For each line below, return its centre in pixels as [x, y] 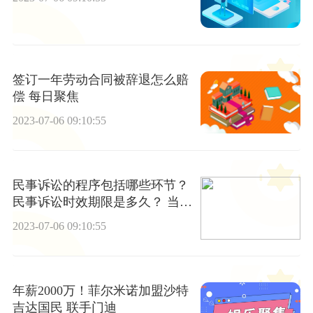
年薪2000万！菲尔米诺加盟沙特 [100, 291]
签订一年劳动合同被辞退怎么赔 [100, 79]
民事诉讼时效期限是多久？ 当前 [102, 202]
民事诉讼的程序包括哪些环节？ [100, 185]
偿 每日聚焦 [45, 96]
